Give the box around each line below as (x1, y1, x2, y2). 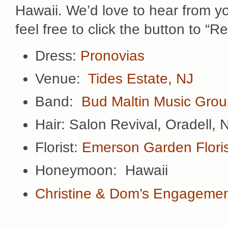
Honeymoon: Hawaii (35, 162, 168, 179)
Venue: (35, 71, 88, 87)
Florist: (35, 139, 82, 156)
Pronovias (80, 47, 145, 64)
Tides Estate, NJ (88, 71, 193, 87)
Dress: (35, 47, 80, 64)
